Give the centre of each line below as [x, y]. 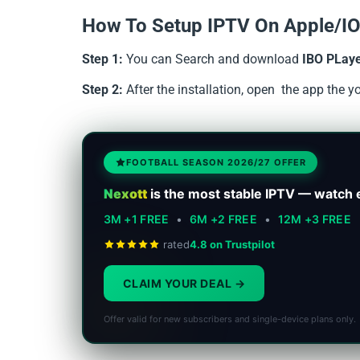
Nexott [125, 193]
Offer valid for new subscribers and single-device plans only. [229, 319]
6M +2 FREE [223, 219]
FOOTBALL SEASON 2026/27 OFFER [216, 162]
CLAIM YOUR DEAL [178, 283]
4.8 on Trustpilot [232, 244]
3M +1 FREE [136, 219]
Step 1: [102, 59]
